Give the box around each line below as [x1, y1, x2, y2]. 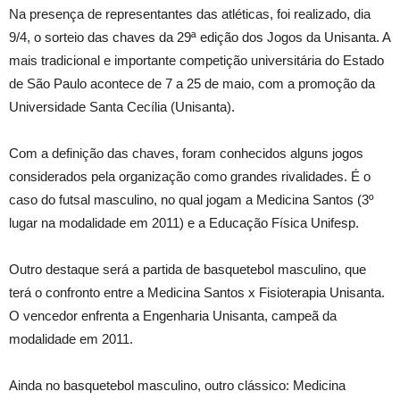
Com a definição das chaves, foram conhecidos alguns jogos [9, 146, 363, 161]
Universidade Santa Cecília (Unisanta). [9, 99, 235, 114]
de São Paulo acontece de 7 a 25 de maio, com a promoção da [9, 76, 375, 91]
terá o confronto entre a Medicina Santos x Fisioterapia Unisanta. [9, 285, 385, 300]
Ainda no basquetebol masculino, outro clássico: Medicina [9, 378, 346, 393]
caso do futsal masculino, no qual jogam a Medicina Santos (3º [9, 192, 373, 207]
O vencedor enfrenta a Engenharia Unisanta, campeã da [9, 308, 337, 323]
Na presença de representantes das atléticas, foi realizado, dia [9, 6, 371, 21]
